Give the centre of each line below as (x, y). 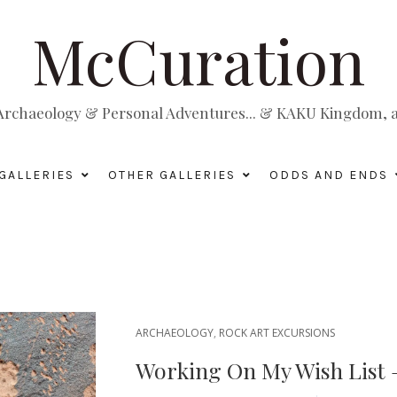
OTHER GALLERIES (171, 175)
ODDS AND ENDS (328, 175)
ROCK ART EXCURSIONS (276, 333)
